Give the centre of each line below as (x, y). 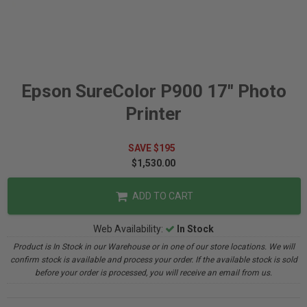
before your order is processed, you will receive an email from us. (153, 273)
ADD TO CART (161, 196)
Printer (153, 114)
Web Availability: (129, 229)
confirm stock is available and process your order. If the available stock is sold (153, 260)
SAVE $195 (153, 148)
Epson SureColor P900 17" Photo (153, 91)
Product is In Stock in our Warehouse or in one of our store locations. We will (153, 247)
